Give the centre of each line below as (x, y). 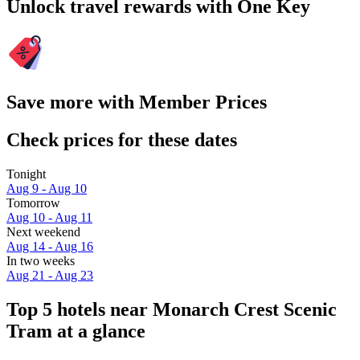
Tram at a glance (76, 331)
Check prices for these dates (122, 139)
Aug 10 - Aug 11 (49, 217)
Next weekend (43, 231)
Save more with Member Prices (137, 102)
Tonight (26, 174)
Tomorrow (33, 202)
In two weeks (41, 260)
